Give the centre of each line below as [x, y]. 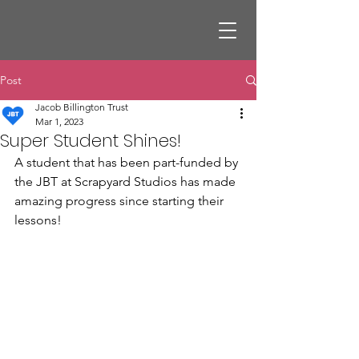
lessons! [38, 220]
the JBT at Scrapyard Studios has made [127, 182]
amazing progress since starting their [121, 201]
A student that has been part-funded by [128, 162]
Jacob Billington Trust [82, 107]
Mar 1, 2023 [59, 121]
